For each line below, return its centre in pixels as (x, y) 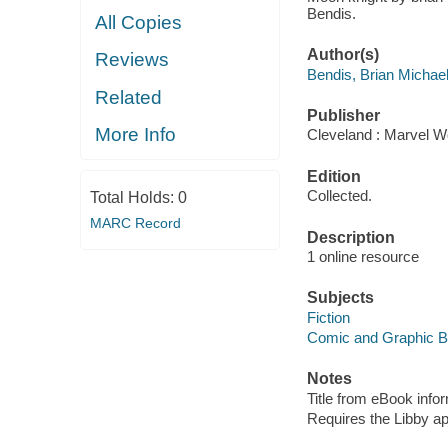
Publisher (343, 115)
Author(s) (342, 55)
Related (129, 97)
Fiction (328, 317)
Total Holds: (133, 197)
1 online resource (362, 257)
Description (350, 237)
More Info (136, 135)
